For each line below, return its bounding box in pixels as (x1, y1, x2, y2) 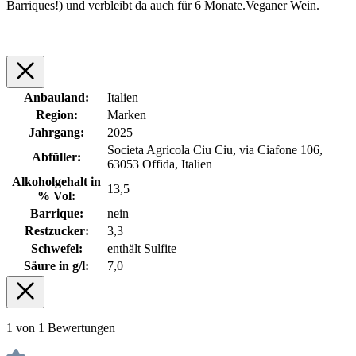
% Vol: (37, 188, 75, 203)
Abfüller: (32, 149, 81, 164)
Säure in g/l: (24, 258, 89, 273)
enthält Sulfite (107, 241, 176, 255)
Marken (107, 107, 146, 122)
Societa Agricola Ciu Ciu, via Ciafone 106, (107, 142, 323, 157)
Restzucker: (24, 223, 89, 238)
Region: (35, 107, 78, 122)
